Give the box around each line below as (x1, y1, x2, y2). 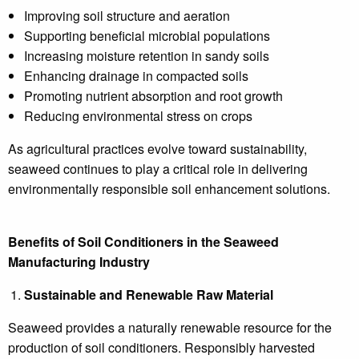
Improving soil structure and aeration (24, 6, 230, 25)
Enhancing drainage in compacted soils (24, 67, 248, 85)
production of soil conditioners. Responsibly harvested (8, 338, 315, 357)
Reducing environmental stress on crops (24, 107, 252, 125)
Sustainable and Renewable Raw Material (24, 285, 273, 304)
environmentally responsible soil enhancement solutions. (8, 179, 330, 198)
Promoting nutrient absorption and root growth (24, 87, 283, 105)
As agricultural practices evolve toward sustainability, (8, 139, 307, 158)
